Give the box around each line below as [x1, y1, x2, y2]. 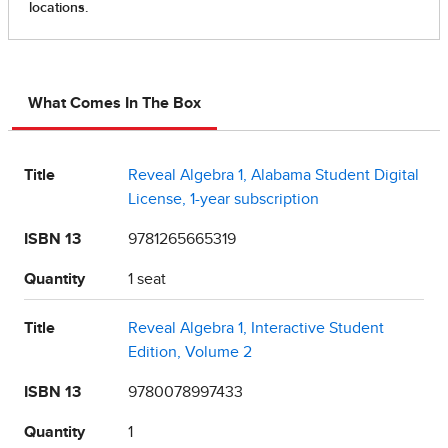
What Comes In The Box [28, 95, 201, 112]
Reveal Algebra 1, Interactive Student [128, 320, 384, 337]
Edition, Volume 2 [128, 344, 252, 361]
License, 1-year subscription [128, 191, 319, 208]
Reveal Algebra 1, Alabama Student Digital [128, 167, 419, 184]
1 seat [128, 271, 166, 288]
